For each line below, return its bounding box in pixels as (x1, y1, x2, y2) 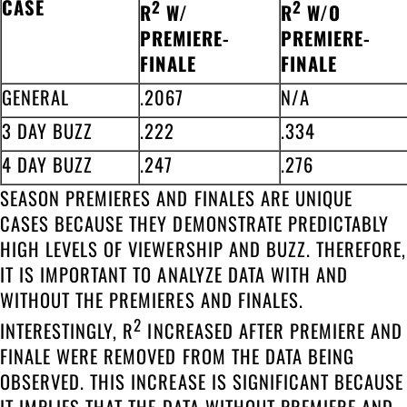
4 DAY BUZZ (2, 150, 94, 178)
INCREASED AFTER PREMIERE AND (142, 316, 403, 344)
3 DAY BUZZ (2, 116, 94, 144)
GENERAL (2, 83, 70, 111)
